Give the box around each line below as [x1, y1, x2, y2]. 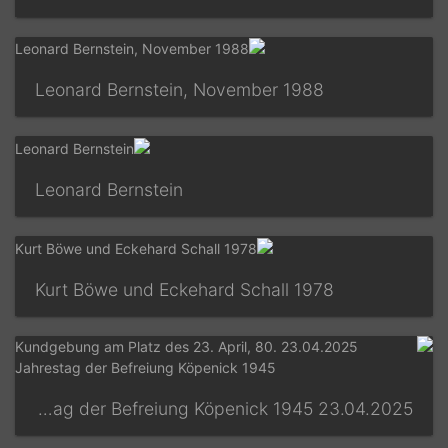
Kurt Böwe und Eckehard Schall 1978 [50, 278, 349, 300]
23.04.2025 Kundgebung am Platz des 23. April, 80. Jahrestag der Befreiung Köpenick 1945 [53, 397, 68, 419]
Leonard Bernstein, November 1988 [50, 79, 339, 101]
